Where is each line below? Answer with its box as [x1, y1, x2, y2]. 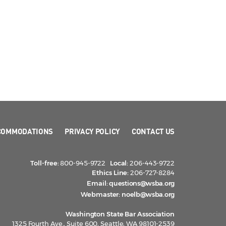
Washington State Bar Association [66, 210, 175, 218]
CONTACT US [132, 127, 175, 136]
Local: [109, 159, 129, 167]
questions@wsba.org [109, 179, 175, 188]
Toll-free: [30, 159, 59, 167]
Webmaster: [81, 190, 121, 199]
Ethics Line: [92, 168, 129, 177]
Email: [87, 179, 108, 188]
